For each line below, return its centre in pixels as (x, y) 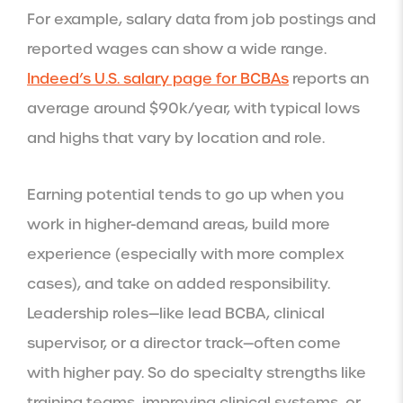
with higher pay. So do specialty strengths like (197, 372)
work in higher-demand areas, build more (179, 224)
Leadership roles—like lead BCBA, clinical (176, 313)
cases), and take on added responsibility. (179, 283)
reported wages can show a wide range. (177, 49)
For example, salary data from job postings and (201, 19)
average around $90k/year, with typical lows (193, 108)
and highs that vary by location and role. (176, 138)
